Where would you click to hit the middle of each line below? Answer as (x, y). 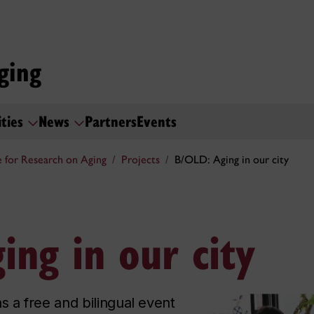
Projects (141, 160)
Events (157, 120)
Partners (111, 120)
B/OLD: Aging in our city (232, 160)
